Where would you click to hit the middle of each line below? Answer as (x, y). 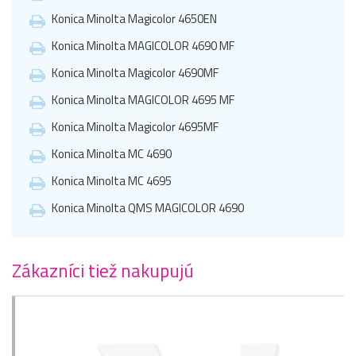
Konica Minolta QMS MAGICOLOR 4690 (148, 208)
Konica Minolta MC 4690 (112, 154)
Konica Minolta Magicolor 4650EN (134, 19)
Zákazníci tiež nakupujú (103, 271)
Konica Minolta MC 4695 (112, 181)
